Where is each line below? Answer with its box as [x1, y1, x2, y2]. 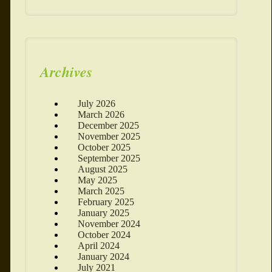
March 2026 [77, 109, 124, 120]
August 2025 [77, 164, 127, 175]
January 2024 [77, 251, 129, 262]
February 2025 [77, 197, 134, 208]
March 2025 [77, 186, 124, 197]
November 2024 [77, 219, 140, 229]
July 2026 [77, 98, 115, 109]
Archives [39, 61, 92, 83]
